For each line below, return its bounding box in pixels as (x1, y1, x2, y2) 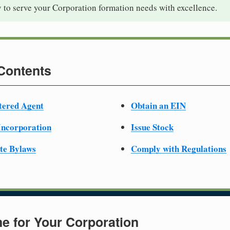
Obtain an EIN (131, 99, 186, 112)
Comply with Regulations (131, 142, 226, 155)
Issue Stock (131, 120, 174, 133)
